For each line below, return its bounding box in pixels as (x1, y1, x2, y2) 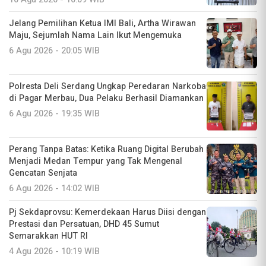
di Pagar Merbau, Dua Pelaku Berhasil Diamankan (9, 92, 204, 105)
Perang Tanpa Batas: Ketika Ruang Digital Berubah (9, 143, 204, 156)
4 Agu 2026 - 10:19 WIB (9, 245, 100, 258)
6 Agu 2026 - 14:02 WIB (9, 182, 100, 195)
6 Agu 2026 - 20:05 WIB (9, 45, 100, 58)
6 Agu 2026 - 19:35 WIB (9, 107, 100, 121)
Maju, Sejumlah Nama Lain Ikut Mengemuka (9, 29, 182, 42)
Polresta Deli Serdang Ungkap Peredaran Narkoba (9, 80, 206, 93)
